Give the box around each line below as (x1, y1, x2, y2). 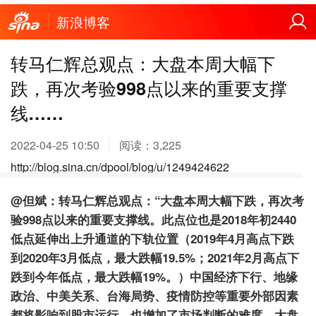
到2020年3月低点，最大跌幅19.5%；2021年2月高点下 (11, 248, 299, 266)
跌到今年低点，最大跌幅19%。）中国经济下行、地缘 (11, 267, 298, 285)
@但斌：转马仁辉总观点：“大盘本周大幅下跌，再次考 (11, 191, 304, 209)
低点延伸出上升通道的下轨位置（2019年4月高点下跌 (11, 229, 294, 247)
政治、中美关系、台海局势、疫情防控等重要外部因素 (11, 286, 298, 304)
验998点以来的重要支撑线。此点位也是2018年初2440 (11, 210, 296, 228)
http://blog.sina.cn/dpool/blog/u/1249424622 (11, 159, 229, 176)
